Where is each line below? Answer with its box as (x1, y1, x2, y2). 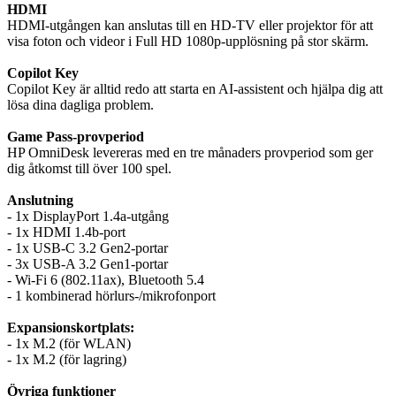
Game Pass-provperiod (7, 128, 144, 144)
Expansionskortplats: (7, 319, 134, 335)
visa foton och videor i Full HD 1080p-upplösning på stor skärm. (7, 33, 369, 49)
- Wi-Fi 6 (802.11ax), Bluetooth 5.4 (7, 271, 204, 287)
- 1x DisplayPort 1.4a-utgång (7, 208, 169, 224)
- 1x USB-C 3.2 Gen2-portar (7, 240, 168, 255)
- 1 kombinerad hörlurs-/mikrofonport (7, 287, 216, 303)
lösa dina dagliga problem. (7, 96, 154, 112)
